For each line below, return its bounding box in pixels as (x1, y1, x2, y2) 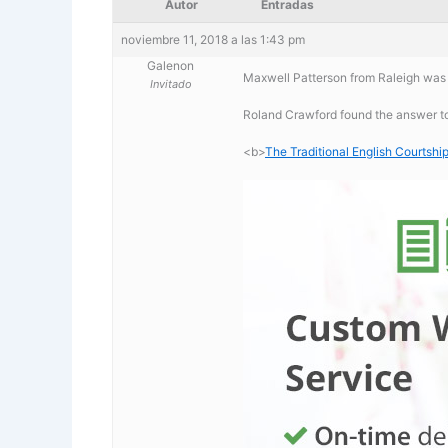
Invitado (149, 76, 192, 91)
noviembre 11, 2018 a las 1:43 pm (121, 31, 305, 47)
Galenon (147, 57, 194, 73)
